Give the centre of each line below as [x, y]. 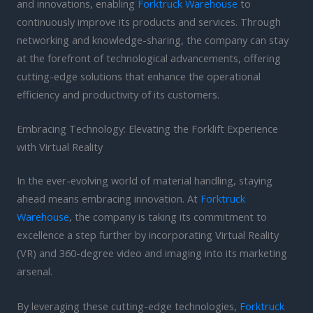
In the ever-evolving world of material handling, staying [145, 181]
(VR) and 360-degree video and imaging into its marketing [152, 253]
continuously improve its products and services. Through [149, 22]
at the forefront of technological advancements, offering [149, 58]
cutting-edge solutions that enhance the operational [139, 77]
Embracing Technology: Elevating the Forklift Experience [147, 129]
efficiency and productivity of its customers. [118, 95]
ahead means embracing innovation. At [109, 199]
